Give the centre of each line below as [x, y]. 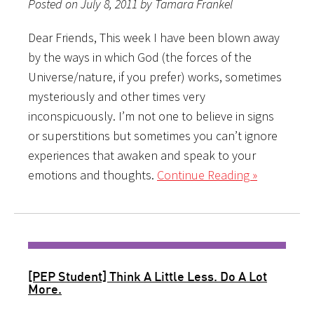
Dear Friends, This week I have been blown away [154, 37]
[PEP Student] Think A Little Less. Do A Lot [148, 276]
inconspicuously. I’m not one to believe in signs [151, 116]
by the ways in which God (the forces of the [140, 57]
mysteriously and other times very [117, 96]
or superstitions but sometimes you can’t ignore [153, 135]
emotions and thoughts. [93, 175]
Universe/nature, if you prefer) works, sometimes [155, 76]
